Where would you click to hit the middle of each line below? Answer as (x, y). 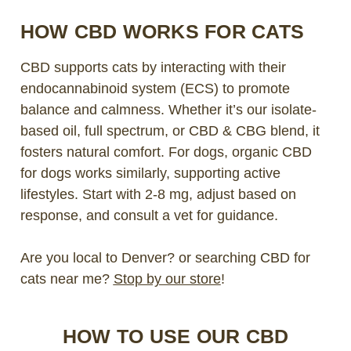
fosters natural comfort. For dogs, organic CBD (166, 152)
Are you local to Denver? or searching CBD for (165, 257)
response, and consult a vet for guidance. (149, 215)
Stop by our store (167, 279)
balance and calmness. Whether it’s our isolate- (168, 109)
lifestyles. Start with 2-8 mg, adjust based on (158, 194)
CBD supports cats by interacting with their (153, 67)
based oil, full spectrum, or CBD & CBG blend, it (170, 130)
